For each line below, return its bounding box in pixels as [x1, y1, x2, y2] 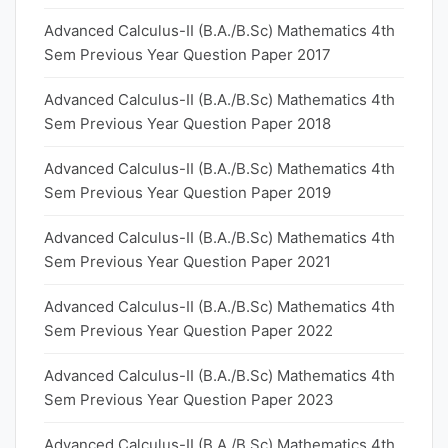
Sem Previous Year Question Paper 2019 [44, 183, 331, 202]
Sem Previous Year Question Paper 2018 [44, 114, 331, 133]
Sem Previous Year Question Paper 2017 [44, 45, 331, 64]
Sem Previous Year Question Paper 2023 [44, 390, 334, 409]
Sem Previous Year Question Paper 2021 [44, 252, 331, 271]
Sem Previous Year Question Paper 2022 [44, 321, 333, 340]
